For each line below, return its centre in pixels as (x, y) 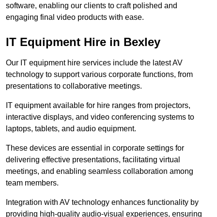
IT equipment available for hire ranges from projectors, (98, 106)
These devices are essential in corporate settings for (95, 148)
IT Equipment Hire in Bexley (83, 42)
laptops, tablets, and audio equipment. (71, 129)
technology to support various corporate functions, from (99, 75)
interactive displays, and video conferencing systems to (100, 117)
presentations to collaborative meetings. (74, 86)
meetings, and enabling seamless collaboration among (100, 171)
